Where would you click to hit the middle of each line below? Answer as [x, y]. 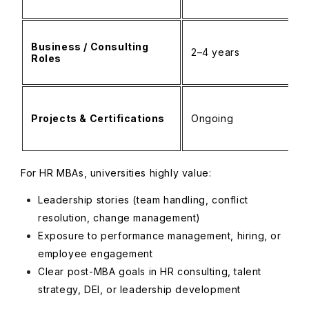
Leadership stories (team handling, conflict [143, 200]
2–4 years [217, 52]
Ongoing [214, 118]
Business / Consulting [90, 47]
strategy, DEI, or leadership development [141, 289]
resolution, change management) [121, 218]
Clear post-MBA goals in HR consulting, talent [150, 271]
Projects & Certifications [98, 118]
